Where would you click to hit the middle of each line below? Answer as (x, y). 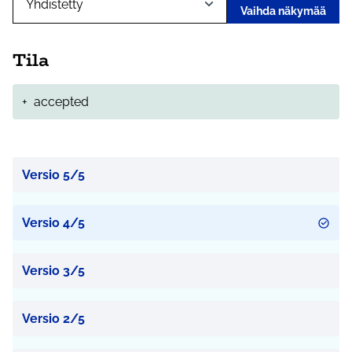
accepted (61, 102)
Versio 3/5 (53, 271)
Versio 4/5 (53, 223)
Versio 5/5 (53, 175)
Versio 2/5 (53, 319)
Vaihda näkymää (283, 11)
